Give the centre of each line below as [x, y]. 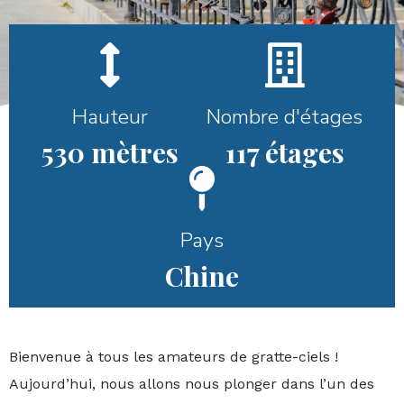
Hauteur [110, 117]
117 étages [285, 152]
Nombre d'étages [285, 117]
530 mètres [110, 152]
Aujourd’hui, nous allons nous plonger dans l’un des [192, 384]
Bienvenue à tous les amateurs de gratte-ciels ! [174, 357]
